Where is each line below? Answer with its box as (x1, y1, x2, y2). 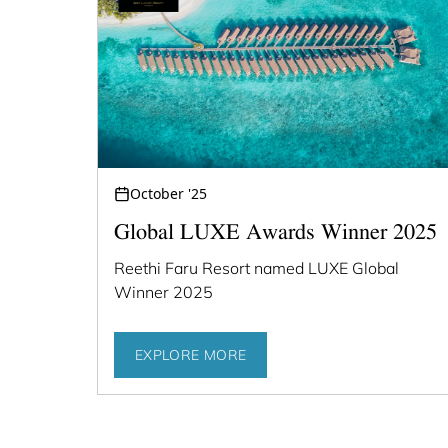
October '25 (130, 183, 207, 203)
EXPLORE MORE (135, 345, 247, 364)
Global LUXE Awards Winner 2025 (114, 218, 437, 248)
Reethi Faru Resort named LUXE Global (114, 257, 399, 278)
